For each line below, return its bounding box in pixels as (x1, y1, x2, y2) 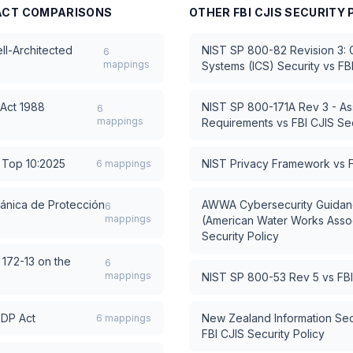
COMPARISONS (19, 6, 113, 19)
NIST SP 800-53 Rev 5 (202, 270, 319, 284)
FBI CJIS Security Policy (202, 327, 325, 340)
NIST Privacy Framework (202, 157, 330, 170)
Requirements (202, 116, 273, 129)
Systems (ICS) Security (202, 59, 320, 72)
